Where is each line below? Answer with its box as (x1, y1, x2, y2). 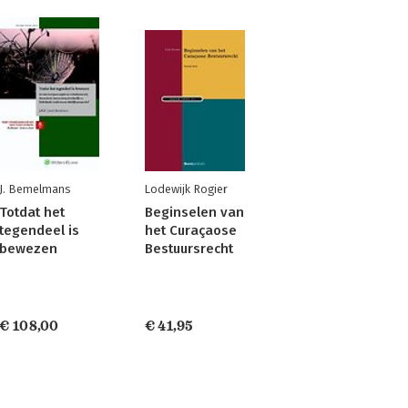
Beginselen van (144, 204, 244, 220)
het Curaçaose (144, 222, 237, 239)
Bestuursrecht (144, 240, 233, 257)
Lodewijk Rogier (144, 182, 228, 196)
